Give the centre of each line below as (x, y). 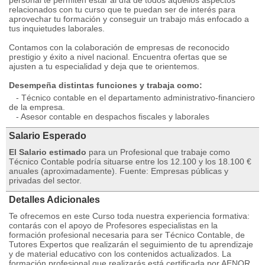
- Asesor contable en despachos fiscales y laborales (109, 117)
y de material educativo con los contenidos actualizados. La (120, 254)
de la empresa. (37, 107)
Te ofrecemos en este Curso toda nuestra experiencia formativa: (129, 216)
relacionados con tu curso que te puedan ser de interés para (122, 9)
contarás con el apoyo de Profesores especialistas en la (113, 225)
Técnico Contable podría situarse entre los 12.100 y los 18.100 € (130, 161)
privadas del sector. (45, 180)
